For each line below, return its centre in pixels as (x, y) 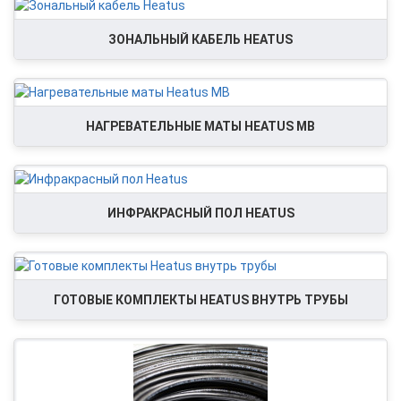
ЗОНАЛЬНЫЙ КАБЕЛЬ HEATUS (200, 39)
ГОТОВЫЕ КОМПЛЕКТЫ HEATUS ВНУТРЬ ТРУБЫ (200, 300)
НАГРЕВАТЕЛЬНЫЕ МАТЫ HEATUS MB (200, 126)
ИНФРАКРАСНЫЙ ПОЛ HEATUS (200, 213)
